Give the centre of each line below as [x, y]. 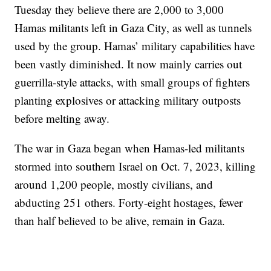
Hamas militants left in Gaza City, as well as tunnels [133, 27]
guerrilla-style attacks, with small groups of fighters [132, 82]
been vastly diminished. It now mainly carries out [129, 64]
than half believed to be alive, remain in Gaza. [120, 220]
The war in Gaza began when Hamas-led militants [130, 148]
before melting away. [62, 118]
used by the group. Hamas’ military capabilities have [135, 45]
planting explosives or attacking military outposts [128, 100]
